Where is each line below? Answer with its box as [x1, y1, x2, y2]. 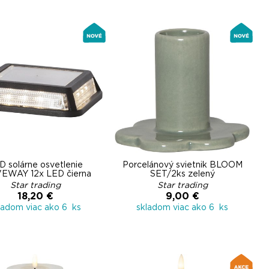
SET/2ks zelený [150, 170, 215, 178]
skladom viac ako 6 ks [136, 204, 228, 212]
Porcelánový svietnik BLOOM [122, 161, 243, 169]
